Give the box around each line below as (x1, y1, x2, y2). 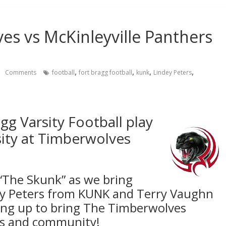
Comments (4, 68, 36, 77)
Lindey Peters (153, 68, 192, 77)
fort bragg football (79, 68, 132, 77)
